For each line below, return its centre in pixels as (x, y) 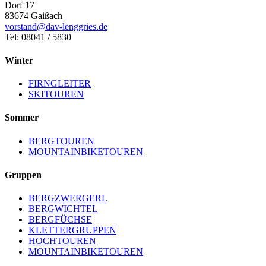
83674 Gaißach (34, 15)
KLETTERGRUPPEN (72, 230)
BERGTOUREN (61, 141)
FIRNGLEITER (60, 84)
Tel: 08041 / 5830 (38, 37)
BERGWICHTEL (63, 209)
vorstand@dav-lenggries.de (56, 26)
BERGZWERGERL (68, 198)
